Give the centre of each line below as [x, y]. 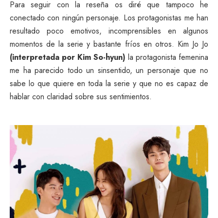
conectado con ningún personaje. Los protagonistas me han [109, 18]
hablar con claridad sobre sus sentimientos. [81, 97]
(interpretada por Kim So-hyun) [68, 57]
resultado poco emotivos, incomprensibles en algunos [109, 31]
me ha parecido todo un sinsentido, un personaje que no [109, 71]
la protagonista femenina [167, 57]
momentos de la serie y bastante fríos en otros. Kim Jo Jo [109, 44]
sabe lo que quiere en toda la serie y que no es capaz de [109, 84]
